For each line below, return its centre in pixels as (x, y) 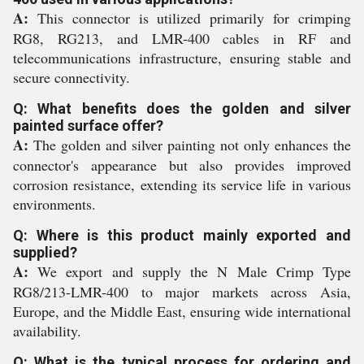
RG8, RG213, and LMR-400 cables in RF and (182, 38)
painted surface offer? (88, 126)
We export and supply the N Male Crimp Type (190, 271)
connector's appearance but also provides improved (182, 165)
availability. (47, 331)
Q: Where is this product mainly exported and (182, 235)
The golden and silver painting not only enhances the (190, 145)
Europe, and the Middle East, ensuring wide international (182, 311)
